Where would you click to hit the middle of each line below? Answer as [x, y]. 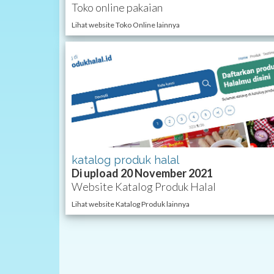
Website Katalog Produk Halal [144, 187]
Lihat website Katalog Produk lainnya [131, 204]
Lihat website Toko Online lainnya [126, 24]
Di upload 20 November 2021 [142, 173]
